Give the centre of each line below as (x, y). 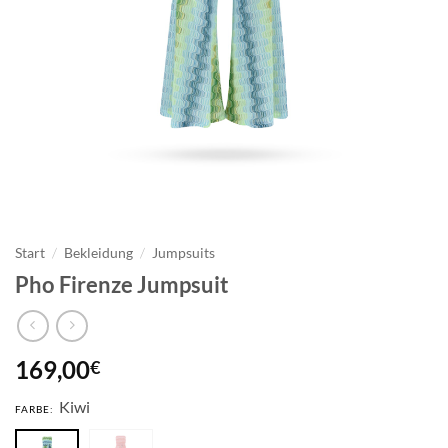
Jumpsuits (184, 252)
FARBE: (34, 409)
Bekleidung (99, 252)
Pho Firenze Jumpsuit (122, 285)
